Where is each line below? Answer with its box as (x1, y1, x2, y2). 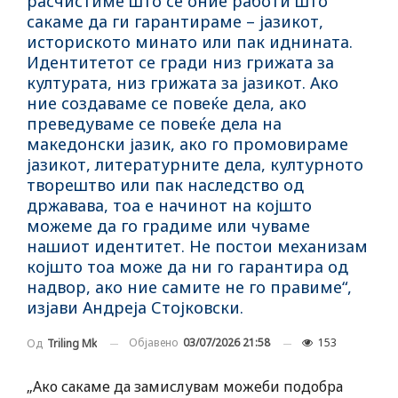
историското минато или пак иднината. (27, 31, 353, 53)
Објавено (129, 335, 181, 351)
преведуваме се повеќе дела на (27, 113, 282, 135)
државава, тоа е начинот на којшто (27, 195, 312, 217)
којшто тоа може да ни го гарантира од (27, 256, 348, 278)
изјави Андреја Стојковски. (27, 297, 243, 319)
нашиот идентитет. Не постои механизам (27, 235, 368, 258)
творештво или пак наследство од (27, 174, 304, 196)
